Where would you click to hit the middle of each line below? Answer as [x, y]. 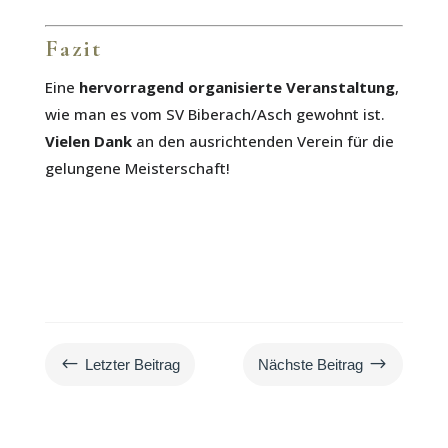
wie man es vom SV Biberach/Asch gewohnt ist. [214, 113]
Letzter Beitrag [132, 364]
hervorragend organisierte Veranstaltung [236, 86]
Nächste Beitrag [311, 364]
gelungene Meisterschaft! [137, 167]
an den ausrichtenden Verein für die [262, 140]
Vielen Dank [88, 140]
